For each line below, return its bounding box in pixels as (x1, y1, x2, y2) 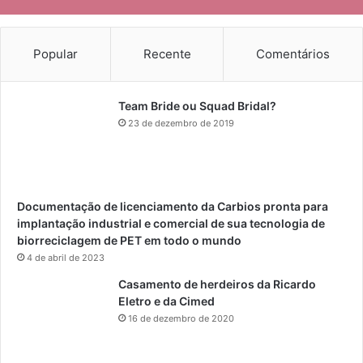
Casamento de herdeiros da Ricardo (118, 276, 316, 291)
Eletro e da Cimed (118, 293, 215, 308)
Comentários (256, 45, 331, 62)
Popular (32, 45, 78, 62)
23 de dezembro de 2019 (128, 117, 234, 129)
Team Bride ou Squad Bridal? (118, 98, 276, 113)
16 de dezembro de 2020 (128, 312, 234, 324)
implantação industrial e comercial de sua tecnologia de (17, 216, 325, 230)
